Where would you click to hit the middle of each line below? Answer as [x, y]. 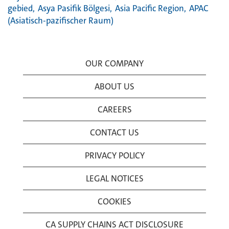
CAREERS [114, 109]
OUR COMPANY [114, 63]
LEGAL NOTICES [114, 178]
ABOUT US [114, 86]
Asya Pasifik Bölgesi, [75, 8]
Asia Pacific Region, [151, 8]
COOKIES [114, 201]
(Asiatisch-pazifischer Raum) [61, 20]
